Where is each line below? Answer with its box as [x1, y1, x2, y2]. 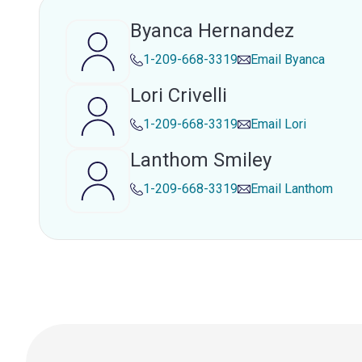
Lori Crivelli [130, 84, 227, 107]
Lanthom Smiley [130, 149, 271, 171]
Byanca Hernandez [130, 19, 294, 42]
